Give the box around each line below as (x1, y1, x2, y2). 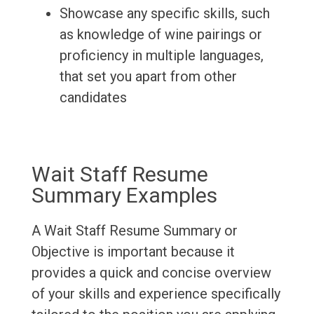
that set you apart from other (59, 68, 237, 86)
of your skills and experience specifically (31, 285, 280, 303)
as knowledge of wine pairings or (59, 26, 262, 43)
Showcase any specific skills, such (59, 5, 270, 22)
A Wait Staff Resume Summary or (31, 222, 238, 240)
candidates (59, 89, 127, 107)
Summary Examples (31, 183, 217, 208)
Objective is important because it (31, 243, 235, 261)
